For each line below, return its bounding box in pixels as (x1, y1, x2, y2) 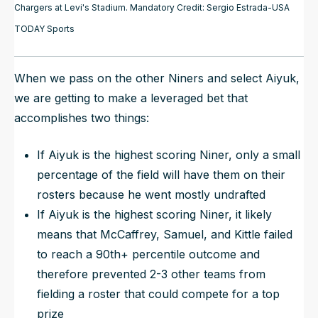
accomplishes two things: (14, 110, 149, 125)
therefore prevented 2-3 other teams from (37, 266, 265, 281)
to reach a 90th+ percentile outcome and (37, 246, 260, 261)
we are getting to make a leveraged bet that (14, 90, 248, 105)
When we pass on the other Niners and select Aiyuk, (14, 70, 300, 85)
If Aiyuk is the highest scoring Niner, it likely (37, 207, 272, 221)
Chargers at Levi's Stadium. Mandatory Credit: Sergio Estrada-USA (14, 1, 290, 13)
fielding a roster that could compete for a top (37, 286, 280, 301)
